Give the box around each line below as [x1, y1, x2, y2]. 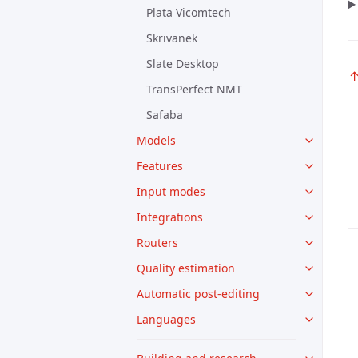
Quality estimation [137, 261, 235, 276]
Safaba [146, 107, 183, 122]
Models [137, 133, 176, 148]
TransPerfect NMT [146, 82, 242, 97]
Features [137, 158, 183, 173]
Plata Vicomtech [146, 5, 231, 20]
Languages [137, 312, 196, 327]
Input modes [137, 184, 205, 199]
